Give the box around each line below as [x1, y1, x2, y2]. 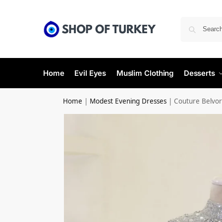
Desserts [183, 68, 215, 78]
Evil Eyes [74, 68, 107, 78]
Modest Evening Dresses [90, 97, 167, 106]
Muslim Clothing [116, 68, 174, 78]
